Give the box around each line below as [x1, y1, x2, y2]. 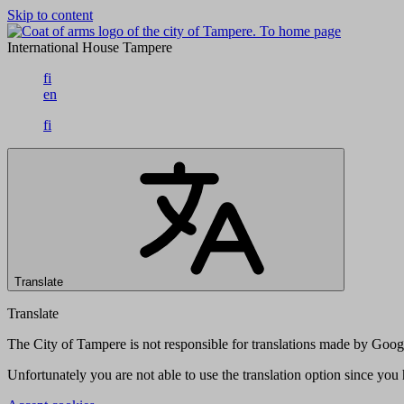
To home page [260, 23, 341, 39]
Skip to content [7, 7, 93, 23]
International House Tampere [7, 40, 172, 55]
